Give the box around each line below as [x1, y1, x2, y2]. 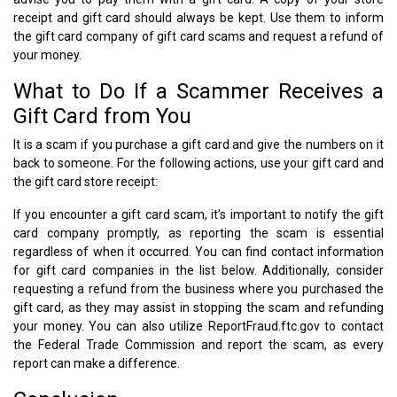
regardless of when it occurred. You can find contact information [13, 244, 384, 259]
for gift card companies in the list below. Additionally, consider [13, 262, 384, 277]
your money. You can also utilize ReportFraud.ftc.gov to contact [13, 318, 384, 333]
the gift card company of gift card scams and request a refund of [13, 28, 384, 43]
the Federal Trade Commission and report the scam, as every [13, 337, 384, 352]
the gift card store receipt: [13, 174, 158, 189]
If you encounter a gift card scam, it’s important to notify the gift [13, 206, 384, 222]
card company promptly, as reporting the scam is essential [13, 225, 384, 240]
